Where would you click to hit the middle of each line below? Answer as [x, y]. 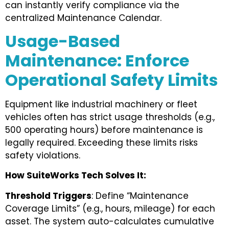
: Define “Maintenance [140, 196]
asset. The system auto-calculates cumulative [110, 221]
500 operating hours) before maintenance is [104, 130]
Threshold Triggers [48, 196]
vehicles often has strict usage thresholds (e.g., [110, 117]
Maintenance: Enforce [97, 60]
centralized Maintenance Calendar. [83, 18]
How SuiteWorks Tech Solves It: [76, 176]
